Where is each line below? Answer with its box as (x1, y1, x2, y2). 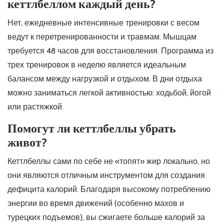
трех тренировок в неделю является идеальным (7, 60, 186, 70)
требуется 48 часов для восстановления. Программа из (7, 46, 213, 56)
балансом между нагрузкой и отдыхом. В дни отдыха (7, 74, 202, 84)
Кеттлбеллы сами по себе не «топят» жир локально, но (7, 156, 210, 166)
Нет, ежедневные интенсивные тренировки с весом (7, 18, 199, 28)
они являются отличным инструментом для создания (7, 170, 205, 180)
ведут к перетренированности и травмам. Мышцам (7, 32, 196, 42)
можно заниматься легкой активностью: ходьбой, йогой (7, 88, 211, 98)
